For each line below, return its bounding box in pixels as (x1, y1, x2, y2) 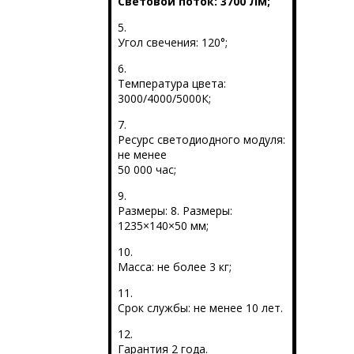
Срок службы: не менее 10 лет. (117, 300, 283, 316)
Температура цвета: (117, 76, 226, 92)
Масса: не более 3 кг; (117, 259, 232, 275)
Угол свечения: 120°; (117, 35, 228, 51)
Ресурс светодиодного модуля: (117, 132, 285, 148)
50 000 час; (117, 162, 176, 178)
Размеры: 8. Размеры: (117, 203, 232, 219)
